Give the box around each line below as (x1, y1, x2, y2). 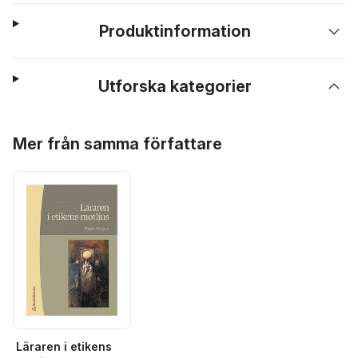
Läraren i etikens (16, 339, 112, 353)
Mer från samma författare (13, 134, 222, 153)
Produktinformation (99, 22, 252, 41)
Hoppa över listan (12, 125, 112, 139)
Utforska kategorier (98, 77, 253, 96)
